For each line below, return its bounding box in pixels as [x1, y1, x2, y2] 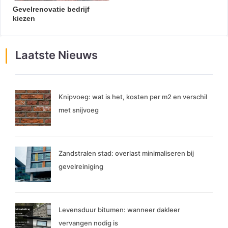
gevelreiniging [59, 162, 103, 171]
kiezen [13, 14, 35, 23]
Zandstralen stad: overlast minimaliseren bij [59, 149, 194, 158]
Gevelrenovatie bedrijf [13, 5, 90, 14]
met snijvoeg [59, 106, 99, 115]
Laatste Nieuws [15, 48, 98, 62]
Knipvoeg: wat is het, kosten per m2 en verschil [59, 93, 207, 101]
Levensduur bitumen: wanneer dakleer [59, 206, 180, 214]
